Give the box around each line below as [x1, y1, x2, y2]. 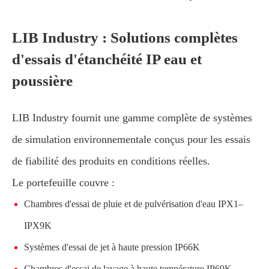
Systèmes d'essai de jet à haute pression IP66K [24, 241, 200, 252]
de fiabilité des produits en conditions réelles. [12, 154, 210, 167]
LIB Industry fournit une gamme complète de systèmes [12, 111, 252, 124]
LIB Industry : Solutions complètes [12, 29, 238, 46]
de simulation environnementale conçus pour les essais [12, 133, 250, 145]
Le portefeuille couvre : [12, 176, 115, 189]
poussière [12, 72, 73, 89]
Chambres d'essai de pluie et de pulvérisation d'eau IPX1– [24, 198, 243, 209]
